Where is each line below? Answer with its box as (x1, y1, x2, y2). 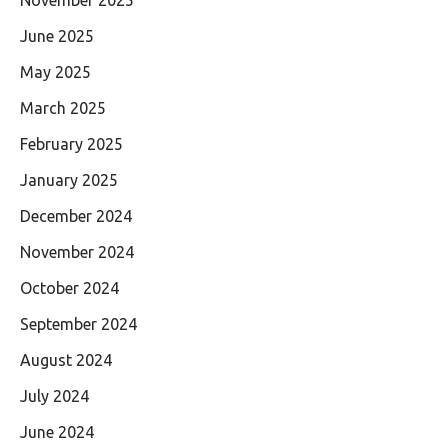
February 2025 (20, 135, 123, 154)
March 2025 (20, 99, 106, 118)
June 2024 (20, 423, 94, 442)
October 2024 (20, 279, 119, 298)
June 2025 (20, 27, 94, 46)
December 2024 (20, 207, 132, 226)
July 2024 (20, 387, 89, 406)
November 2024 (20, 243, 134, 262)
